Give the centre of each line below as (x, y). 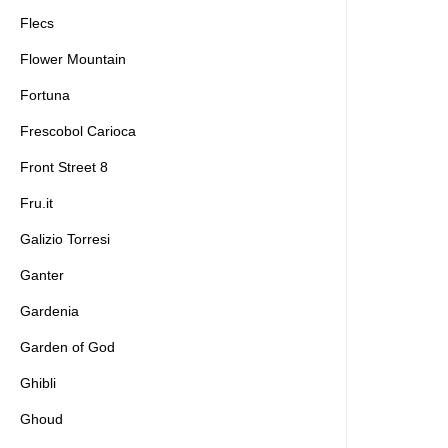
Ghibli (38, 383)
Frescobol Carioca (78, 131)
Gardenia (49, 311)
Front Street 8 (64, 167)
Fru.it (36, 203)
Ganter (42, 275)
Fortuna (45, 95)
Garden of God (67, 347)
